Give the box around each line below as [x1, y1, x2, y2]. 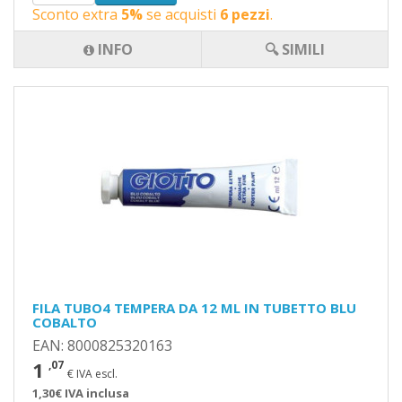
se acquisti [143, 4, 220, 24]
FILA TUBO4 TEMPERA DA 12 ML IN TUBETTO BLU [32, 299, 356, 317]
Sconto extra [32, 4, 121, 24]
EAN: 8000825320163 [32, 336, 172, 355]
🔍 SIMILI [265, 39, 325, 59]
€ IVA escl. [67, 366, 118, 381]
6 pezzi [220, 4, 270, 24]
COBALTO [32, 313, 97, 331]
